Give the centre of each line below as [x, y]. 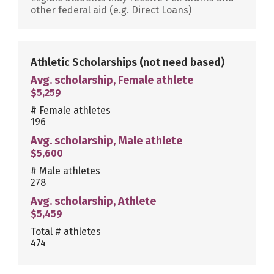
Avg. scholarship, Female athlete [112, 80]
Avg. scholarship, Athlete [93, 201]
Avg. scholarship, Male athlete [106, 140]
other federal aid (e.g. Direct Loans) [111, 10]
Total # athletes [66, 231]
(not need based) [182, 62]
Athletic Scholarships [85, 62]
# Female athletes [71, 110]
